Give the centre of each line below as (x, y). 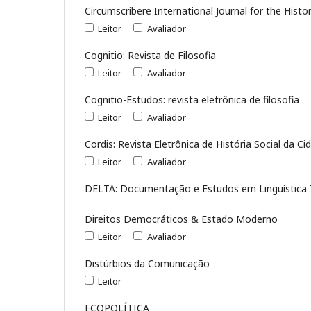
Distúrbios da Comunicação (147, 263)
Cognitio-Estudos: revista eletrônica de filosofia (192, 99)
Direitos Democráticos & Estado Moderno (181, 219)
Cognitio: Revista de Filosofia (150, 55)
